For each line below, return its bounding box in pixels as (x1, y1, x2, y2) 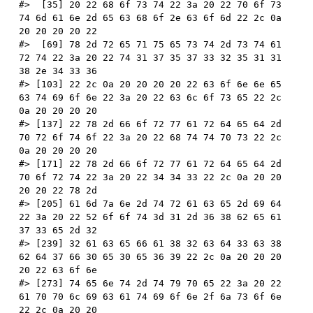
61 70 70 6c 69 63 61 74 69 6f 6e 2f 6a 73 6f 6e (19, 291, 282, 302)
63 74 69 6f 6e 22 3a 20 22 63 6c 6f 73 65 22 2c (19, 92, 282, 103)
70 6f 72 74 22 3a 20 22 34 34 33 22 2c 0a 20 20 (19, 171, 282, 182)
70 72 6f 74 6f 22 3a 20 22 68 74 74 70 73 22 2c (19, 131, 282, 143)
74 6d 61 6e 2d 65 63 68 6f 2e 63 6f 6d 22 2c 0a (19, 12, 282, 23)
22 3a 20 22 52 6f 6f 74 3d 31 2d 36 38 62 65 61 (19, 211, 282, 222)
